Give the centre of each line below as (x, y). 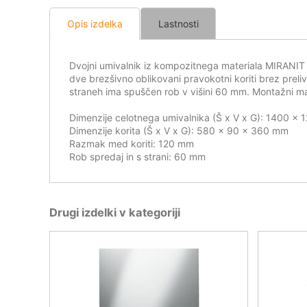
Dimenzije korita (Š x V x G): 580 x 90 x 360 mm (179, 130)
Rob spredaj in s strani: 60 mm (137, 156)
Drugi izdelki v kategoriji (115, 213)
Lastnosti (178, 23)
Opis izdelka (95, 23)
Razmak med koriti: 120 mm (132, 143)
